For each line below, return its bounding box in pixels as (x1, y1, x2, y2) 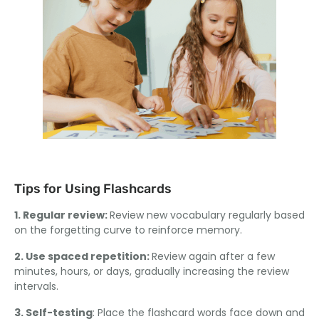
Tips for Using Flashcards (14, 181, 172, 197)
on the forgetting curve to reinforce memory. (14, 223, 242, 238)
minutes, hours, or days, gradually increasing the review (14, 264, 289, 279)
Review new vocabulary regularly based (110, 208, 305, 223)
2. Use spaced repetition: (14, 249, 152, 264)
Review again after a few (152, 249, 275, 264)
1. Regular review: (14, 208, 110, 223)
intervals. (14, 279, 58, 294)
